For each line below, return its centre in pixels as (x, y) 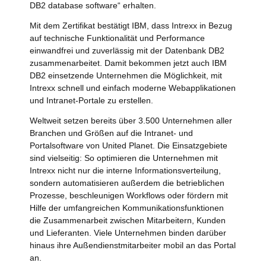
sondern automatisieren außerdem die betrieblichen (127, 183)
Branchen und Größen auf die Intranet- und (111, 133)
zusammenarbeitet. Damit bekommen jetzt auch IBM (128, 63)
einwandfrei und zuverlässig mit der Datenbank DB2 (127, 50)
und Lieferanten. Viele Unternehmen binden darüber (128, 232)
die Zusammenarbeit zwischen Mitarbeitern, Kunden (128, 220)
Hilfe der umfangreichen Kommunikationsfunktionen (127, 208)
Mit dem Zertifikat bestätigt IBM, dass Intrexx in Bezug (131, 25)
